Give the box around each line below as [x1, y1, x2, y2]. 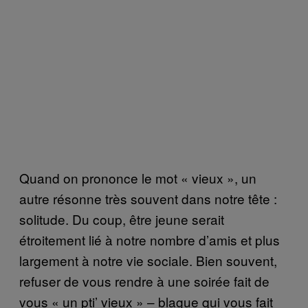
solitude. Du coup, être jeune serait [19, 209, 224, 228]
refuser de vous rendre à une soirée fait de [19, 271, 269, 290]
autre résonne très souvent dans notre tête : [19, 188, 277, 208]
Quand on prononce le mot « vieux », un [19, 168, 256, 187]
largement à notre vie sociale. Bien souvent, [19, 250, 277, 269]
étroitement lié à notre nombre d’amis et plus [19, 230, 280, 249]
